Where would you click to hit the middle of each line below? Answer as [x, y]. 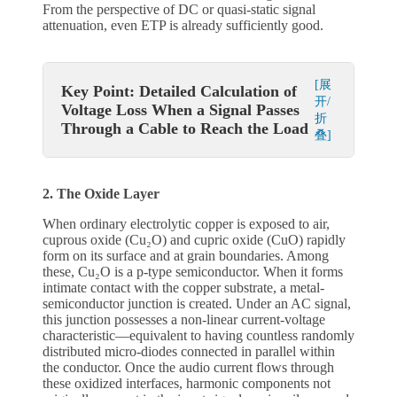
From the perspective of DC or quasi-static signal [179, 10]
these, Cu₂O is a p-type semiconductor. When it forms [193, 272]
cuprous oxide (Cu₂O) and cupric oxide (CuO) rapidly [194, 240]
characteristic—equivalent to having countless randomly [198, 336]
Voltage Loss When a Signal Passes [180, 109]
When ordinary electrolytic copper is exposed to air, [186, 224]
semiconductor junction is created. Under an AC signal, [197, 304]
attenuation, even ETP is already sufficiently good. [183, 26]
